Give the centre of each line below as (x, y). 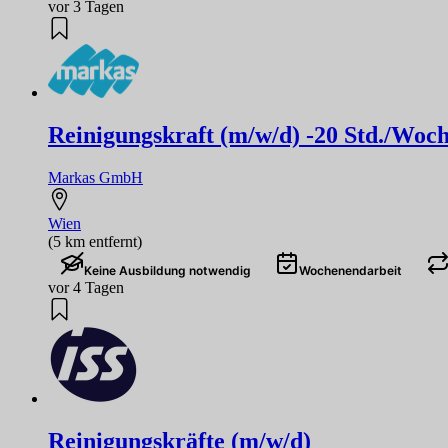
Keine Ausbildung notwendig (167, 270)
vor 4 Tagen (86, 287)
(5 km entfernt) (95, 241)
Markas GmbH (95, 177)
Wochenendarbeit (350, 270)
